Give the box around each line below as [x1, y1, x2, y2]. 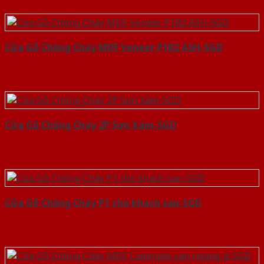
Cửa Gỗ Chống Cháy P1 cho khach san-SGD [5, 196, 202, 209]
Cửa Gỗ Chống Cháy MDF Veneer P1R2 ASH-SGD [5, 40, 223, 54]
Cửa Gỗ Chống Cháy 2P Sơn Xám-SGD [5, 118, 176, 131]
